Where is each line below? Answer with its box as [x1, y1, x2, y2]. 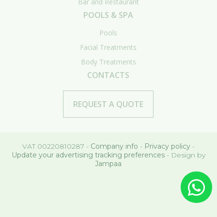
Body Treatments [80, 57, 136, 67]
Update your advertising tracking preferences [11, 151, 165, 160]
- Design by [164, 151, 205, 160]
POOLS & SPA [83, 10, 134, 21]
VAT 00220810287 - [22, 142, 91, 151]
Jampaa [95, 159, 122, 169]
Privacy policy [144, 142, 190, 151]
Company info [90, 142, 138, 151]
